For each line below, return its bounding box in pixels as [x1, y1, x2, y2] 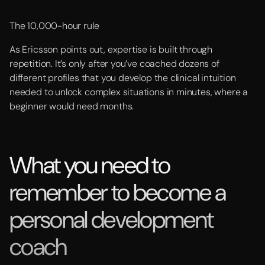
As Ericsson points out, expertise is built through [9, 43, 213, 56]
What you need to [9, 150, 170, 180]
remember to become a [9, 177, 226, 208]
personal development [9, 204, 214, 235]
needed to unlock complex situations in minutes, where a [9, 86, 248, 98]
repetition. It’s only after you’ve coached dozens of [9, 57, 219, 70]
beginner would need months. [9, 100, 134, 112]
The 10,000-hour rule [9, 20, 102, 32]
